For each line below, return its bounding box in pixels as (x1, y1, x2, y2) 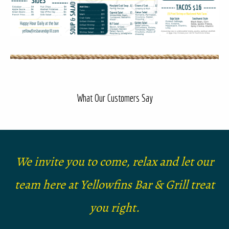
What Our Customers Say (76, 92, 153, 104)
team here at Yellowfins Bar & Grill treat (14, 176, 215, 193)
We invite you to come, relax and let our (15, 153, 214, 170)
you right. (89, 199, 140, 216)
